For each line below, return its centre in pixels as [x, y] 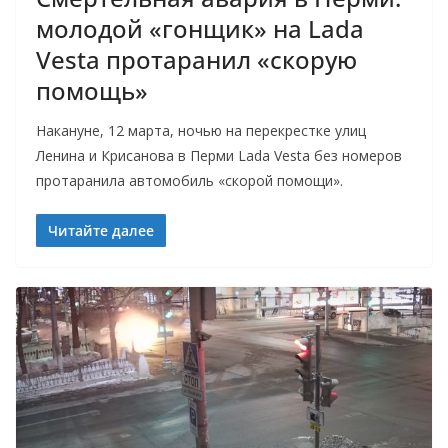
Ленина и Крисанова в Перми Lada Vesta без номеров [219, 155]
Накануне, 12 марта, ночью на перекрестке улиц [201, 130]
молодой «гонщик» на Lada [200, 28]
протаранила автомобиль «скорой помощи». [189, 180]
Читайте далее [101, 230]
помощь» [92, 90]
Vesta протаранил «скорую [196, 59]
